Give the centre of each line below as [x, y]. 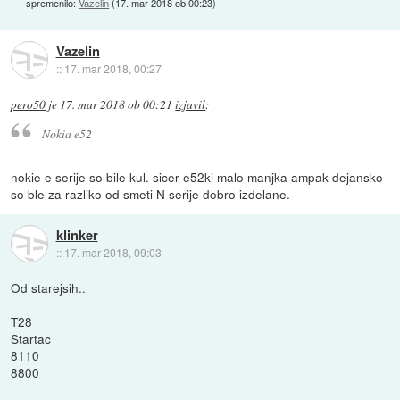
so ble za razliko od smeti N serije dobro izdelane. [151, 194]
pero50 [29, 104]
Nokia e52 [67, 134]
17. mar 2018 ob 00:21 [117, 104]
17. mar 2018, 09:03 [112, 252]
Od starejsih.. [49, 288]
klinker [77, 234]
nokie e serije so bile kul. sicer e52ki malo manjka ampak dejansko [197, 177]
